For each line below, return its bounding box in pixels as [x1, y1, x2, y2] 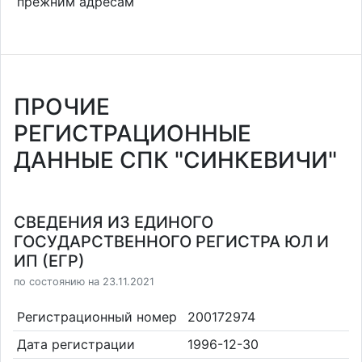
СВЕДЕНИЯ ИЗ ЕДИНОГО [14, 213, 213, 232]
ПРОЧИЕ [14, 93, 110, 120]
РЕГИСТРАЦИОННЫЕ [14, 120, 251, 147]
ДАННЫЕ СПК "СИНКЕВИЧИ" [14, 146, 337, 174]
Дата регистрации [16, 336, 135, 353]
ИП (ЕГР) [14, 251, 85, 271]
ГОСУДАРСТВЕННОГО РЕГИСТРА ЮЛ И [14, 232, 329, 251]
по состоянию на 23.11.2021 [14, 276, 154, 288]
